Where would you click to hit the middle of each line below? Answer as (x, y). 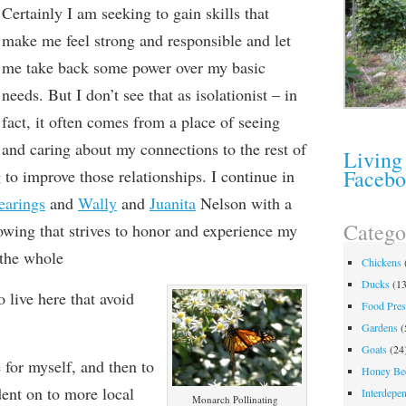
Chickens (382, 262)
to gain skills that (212, 13)
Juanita (172, 203)
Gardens (380, 328)
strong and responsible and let (192, 40)
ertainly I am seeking (84, 13)
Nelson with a (243, 203)
